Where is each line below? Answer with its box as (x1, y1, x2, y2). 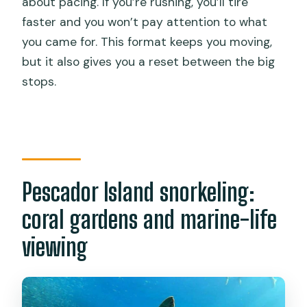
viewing (22, 232, 88, 262)
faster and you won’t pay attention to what (22, 14, 268, 29)
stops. (22, 73, 57, 89)
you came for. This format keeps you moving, (22, 34, 273, 49)
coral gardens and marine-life (22, 205, 278, 235)
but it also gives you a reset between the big (22, 53, 275, 69)
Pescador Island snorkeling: (22, 177, 256, 208)
